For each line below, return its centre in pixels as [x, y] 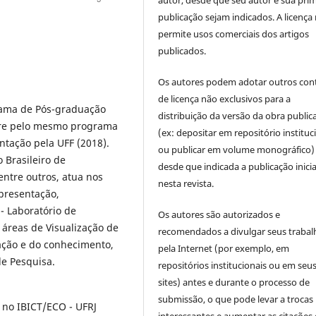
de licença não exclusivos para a [225, 99]
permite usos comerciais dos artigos [234, 34]
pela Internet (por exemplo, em [224, 249]
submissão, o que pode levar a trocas [236, 299]
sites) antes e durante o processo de [234, 282]
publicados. [182, 51]
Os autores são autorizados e [219, 215]
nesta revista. [186, 184]
